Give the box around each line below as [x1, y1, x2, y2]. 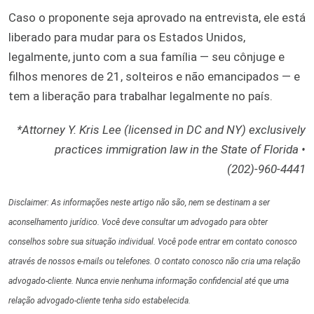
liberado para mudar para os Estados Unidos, [8, 30, 245, 45]
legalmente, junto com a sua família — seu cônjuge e [8, 50, 285, 64]
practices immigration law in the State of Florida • [55, 142, 306, 157]
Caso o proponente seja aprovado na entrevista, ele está [8, 11, 306, 25]
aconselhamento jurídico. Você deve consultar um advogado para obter [8, 217, 268, 228]
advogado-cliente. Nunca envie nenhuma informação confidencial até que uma [8, 276, 289, 287]
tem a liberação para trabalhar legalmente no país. [8, 89, 273, 104]
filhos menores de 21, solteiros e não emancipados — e [8, 69, 300, 84]
